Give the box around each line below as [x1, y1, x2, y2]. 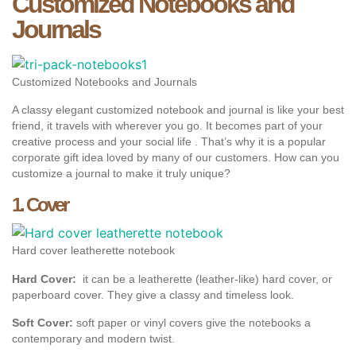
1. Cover [12, 194, 68, 216]
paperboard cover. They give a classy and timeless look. [12, 288, 294, 302]
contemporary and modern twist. [12, 332, 175, 346]
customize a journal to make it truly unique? [12, 167, 230, 180]
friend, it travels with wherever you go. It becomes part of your [12, 119, 323, 133]
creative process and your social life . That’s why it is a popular [12, 135, 326, 149]
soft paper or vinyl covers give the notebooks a [73, 316, 311, 330]
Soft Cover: [12, 316, 73, 330]
